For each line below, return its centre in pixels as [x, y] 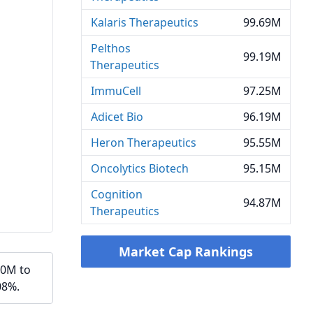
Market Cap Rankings [186, 252]
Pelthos [111, 48]
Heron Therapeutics [144, 143]
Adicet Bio [117, 117]
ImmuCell [116, 91]
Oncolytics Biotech [140, 168]
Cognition [117, 194]
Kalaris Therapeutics [145, 22]
